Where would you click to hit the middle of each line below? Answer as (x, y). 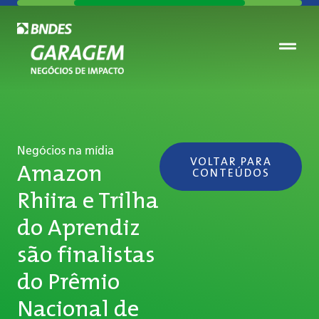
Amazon (60, 173)
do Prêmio (68, 281)
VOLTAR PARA (231, 161)
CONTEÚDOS (231, 172)
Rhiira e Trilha (88, 200)
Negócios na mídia (66, 151)
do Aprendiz (79, 227)
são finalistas (86, 254)
